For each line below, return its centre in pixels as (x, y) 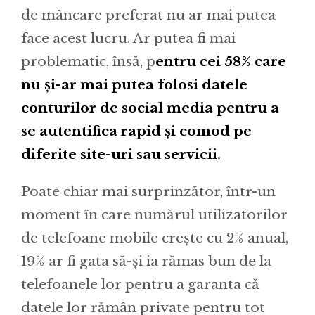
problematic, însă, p (88, 61)
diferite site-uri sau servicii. (121, 154)
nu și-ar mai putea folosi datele (134, 84)
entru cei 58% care (221, 61)
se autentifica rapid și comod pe (136, 131)
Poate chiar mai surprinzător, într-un (148, 191)
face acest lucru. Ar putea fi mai (128, 38)
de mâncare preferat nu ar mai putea (148, 15)
